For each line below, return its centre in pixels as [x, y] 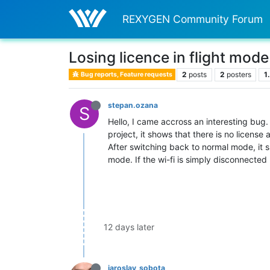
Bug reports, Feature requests [126, 74]
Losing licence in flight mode [169, 57]
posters [239, 74]
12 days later [129, 227]
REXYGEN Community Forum [193, 19]
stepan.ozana [133, 105]
